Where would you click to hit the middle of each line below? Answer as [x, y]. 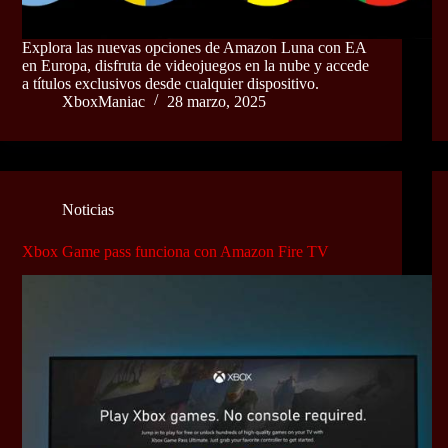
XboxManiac [103, 101]
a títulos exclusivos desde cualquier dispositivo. [170, 83]
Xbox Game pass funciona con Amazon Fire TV [175, 251]
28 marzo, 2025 [216, 101]
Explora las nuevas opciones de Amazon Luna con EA [194, 47]
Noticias [88, 209]
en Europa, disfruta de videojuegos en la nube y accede [195, 65]
